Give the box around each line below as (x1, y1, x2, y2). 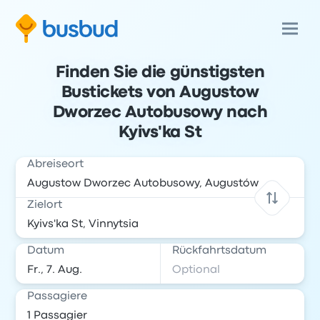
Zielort (27, 200, 63, 210)
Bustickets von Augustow (61, 86, 259, 100)
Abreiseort (27, 159, 84, 169)
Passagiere (27, 291, 88, 301)
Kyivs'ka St (118, 126, 202, 140)
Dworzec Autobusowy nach (52, 106, 268, 120)
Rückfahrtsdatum (172, 246, 266, 256)
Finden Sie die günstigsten (55, 66, 265, 80)
